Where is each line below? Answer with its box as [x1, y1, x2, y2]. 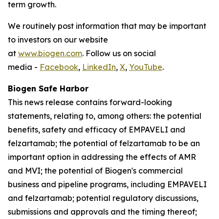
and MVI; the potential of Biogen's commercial [8, 166, 183, 175]
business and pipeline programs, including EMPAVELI [8, 179, 207, 189]
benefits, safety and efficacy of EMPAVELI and [8, 125, 185, 134]
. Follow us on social [82, 48, 156, 58]
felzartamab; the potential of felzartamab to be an [8, 138, 200, 148]
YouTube [129, 62, 162, 72]
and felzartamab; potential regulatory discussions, [8, 193, 198, 203]
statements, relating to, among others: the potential [8, 111, 201, 121]
